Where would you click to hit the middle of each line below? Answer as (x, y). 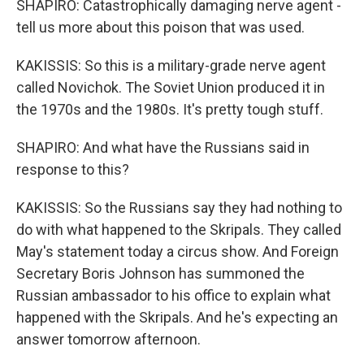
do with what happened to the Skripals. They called (179, 230)
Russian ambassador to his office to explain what (173, 295)
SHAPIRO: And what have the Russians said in (163, 147)
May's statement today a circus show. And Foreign (178, 251)
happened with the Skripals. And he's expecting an (177, 317)
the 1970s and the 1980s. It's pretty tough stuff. (170, 109)
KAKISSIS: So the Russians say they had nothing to (179, 208)
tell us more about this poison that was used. (160, 27)
